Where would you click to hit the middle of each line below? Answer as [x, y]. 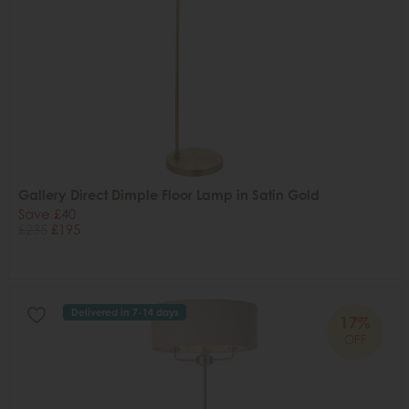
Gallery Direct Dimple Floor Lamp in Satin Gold [169, 195]
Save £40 [47, 214]
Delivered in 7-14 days [125, 313]
